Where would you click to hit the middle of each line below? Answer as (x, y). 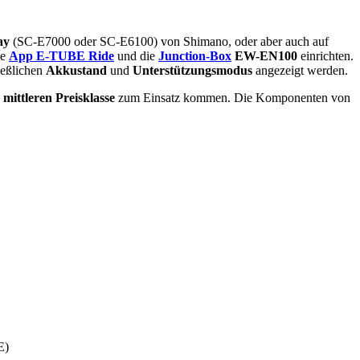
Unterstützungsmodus (192, 70)
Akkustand (76, 70)
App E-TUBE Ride (61, 55)
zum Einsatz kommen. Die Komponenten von (233, 97)
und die (136, 55)
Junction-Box (195, 55)
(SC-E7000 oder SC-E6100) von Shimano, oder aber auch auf (169, 41)
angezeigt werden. (300, 70)
